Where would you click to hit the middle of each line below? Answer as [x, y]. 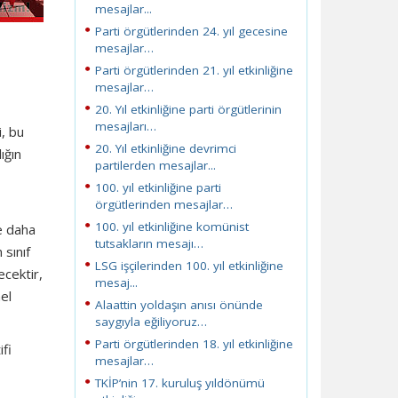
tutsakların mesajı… [149, 243]
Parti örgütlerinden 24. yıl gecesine [191, 31]
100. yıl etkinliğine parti [158, 187]
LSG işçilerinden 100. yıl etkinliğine [189, 266]
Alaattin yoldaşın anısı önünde [179, 305]
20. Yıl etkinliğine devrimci [165, 148]
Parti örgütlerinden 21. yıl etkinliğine [194, 70]
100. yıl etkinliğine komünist [171, 227]
